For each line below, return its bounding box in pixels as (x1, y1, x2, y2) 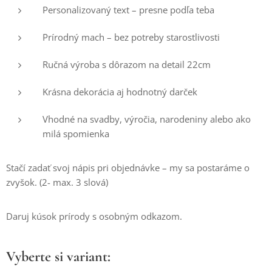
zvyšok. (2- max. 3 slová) (6, 176, 108, 188)
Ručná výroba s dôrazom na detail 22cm (42, 58, 211, 70)
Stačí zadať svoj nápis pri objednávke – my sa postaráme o (6, 161, 250, 174)
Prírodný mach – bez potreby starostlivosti (42, 31, 220, 43)
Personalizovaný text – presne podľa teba (42, 4, 214, 16)
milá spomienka (42, 127, 109, 140)
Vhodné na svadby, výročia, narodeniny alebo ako (42, 113, 251, 125)
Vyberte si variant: (6, 248, 110, 265)
